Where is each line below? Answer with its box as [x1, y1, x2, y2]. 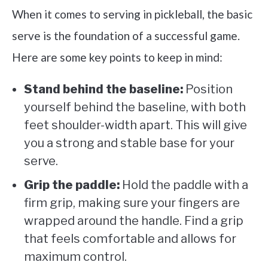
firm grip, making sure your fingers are [24, 196, 240, 211]
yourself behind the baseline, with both [24, 100, 246, 115]
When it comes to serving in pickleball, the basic [12, 7, 252, 22]
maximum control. [24, 249, 127, 264]
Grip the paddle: [24, 178, 120, 193]
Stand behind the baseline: [24, 82, 183, 97]
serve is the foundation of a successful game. [12, 29, 240, 43]
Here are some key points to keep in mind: [12, 50, 223, 65]
